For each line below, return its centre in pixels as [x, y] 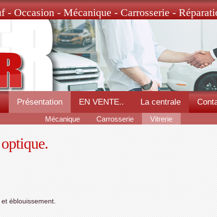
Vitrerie [161, 119]
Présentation [39, 102]
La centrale [160, 102]
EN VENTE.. [101, 102]
